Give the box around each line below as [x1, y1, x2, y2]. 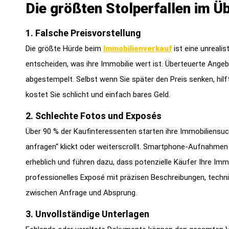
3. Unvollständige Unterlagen [26, 209, 149, 220]
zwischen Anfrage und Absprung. [26, 188, 137, 198]
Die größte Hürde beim [26, 43, 103, 53]
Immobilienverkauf [103, 43, 172, 53]
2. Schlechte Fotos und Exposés [26, 110, 162, 122]
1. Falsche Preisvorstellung [26, 27, 141, 38]
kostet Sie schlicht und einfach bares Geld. [26, 89, 170, 99]
